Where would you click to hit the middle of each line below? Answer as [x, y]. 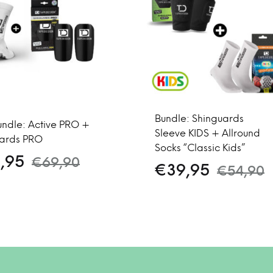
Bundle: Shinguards [199, 119]
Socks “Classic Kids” [200, 148]
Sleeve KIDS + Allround [207, 134]
